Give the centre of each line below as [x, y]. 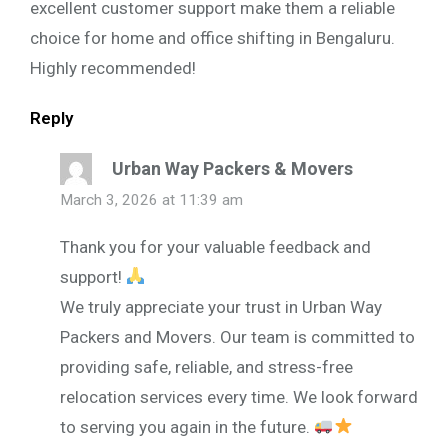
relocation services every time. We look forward [239, 396]
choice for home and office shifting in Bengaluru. [212, 37]
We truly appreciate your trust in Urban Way [221, 306]
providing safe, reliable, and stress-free [206, 366]
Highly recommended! [113, 67]
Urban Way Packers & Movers [232, 168]
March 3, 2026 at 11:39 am [151, 199]
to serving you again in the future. [187, 426]
